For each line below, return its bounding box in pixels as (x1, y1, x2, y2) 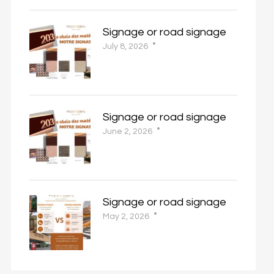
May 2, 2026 (103, 212, 149, 221)
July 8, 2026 (103, 42, 148, 51)
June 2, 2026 (103, 127, 152, 136)
